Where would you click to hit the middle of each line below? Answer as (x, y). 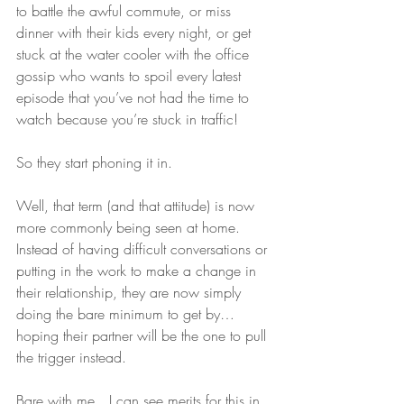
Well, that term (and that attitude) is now (138, 206)
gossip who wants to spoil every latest (131, 76)
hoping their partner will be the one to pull (143, 335)
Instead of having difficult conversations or (144, 249)
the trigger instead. (71, 357)
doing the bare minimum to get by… (125, 314)
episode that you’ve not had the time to (135, 97)
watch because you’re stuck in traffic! (129, 119)
